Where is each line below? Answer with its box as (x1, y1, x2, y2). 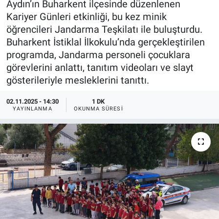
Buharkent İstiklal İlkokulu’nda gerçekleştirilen (6, 36, 205, 48)
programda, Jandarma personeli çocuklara (6, 49, 190, 61)
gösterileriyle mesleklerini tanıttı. (6, 74, 149, 87)
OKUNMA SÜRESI (73, 105, 123, 112)
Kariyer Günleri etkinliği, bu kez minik (6, 11, 167, 23)
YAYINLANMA (12, 105, 52, 112)
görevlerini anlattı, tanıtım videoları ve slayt (6, 62, 194, 74)
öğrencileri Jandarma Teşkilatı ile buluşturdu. (6, 23, 202, 36)
